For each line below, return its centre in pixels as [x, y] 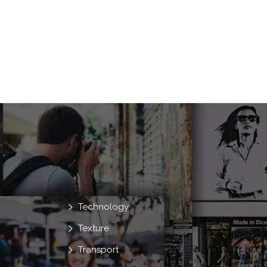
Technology [104, 207]
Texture [94, 228]
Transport [99, 249]
